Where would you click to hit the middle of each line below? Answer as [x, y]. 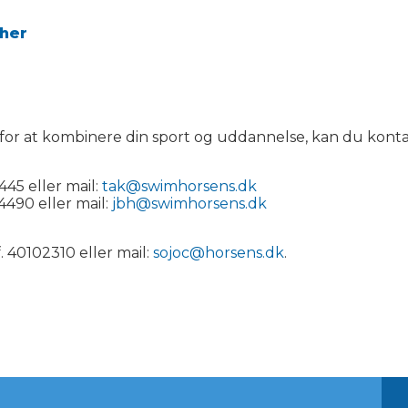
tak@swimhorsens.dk [179, 186]
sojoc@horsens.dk [219, 253]
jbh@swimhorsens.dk [189, 204]
